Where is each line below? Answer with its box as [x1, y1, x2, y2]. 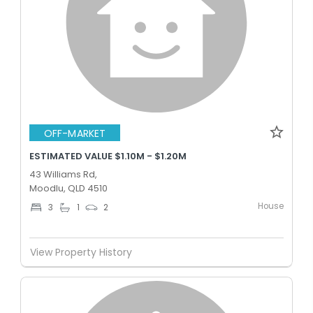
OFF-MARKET [44, 126, 105, 140]
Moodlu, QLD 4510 [29, 182, 108, 195]
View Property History [30, 245, 132, 259]
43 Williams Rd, [29, 168, 97, 181]
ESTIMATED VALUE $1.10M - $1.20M [29, 150, 187, 163]
